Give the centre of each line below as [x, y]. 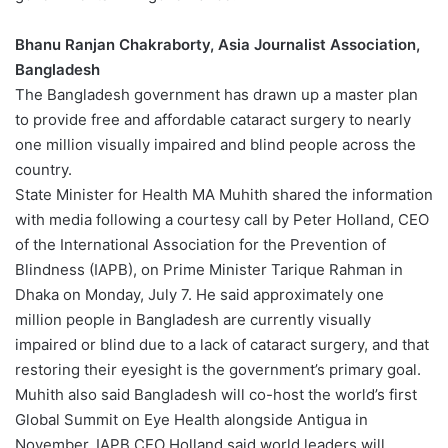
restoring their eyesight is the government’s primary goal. [218, 370]
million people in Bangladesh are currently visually [193, 320]
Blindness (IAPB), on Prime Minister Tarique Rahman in [209, 270]
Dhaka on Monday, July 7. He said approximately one [199, 295]
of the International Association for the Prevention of [200, 245]
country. [43, 170]
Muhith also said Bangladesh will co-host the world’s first [216, 395]
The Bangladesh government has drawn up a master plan [216, 95]
